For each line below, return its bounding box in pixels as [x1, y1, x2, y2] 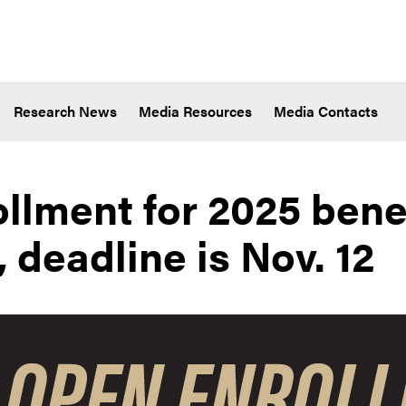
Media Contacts [274, 101, 378, 122]
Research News [14, 101, 117, 122]
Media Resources [139, 101, 252, 122]
